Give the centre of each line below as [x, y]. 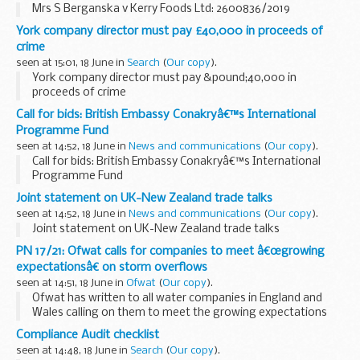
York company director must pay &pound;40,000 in [164, 78]
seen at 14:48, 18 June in [73, 350]
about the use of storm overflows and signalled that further [187, 327]
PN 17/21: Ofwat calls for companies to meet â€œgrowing [170, 251]
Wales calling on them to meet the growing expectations [180, 313]
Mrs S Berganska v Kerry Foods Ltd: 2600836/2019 [161, 9]
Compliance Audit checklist [88, 335]
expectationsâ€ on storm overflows [112, 267]
